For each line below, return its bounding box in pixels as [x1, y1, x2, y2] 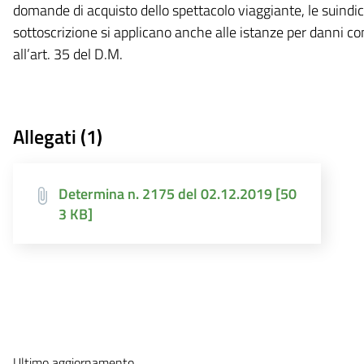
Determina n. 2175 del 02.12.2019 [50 [58, 183, 297, 205]
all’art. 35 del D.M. [12, 43, 123, 65]
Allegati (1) [12, 122, 102, 151]
